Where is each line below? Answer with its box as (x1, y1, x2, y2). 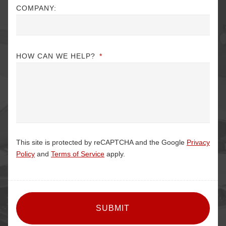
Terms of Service (51, 149, 104, 158)
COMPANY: (16, 4, 56, 12)
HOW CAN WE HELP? (16, 51, 95, 60)
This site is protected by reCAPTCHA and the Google (16, 138, 187, 146)
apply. (104, 149, 125, 158)
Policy (16, 149, 35, 158)
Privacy (187, 138, 210, 146)
